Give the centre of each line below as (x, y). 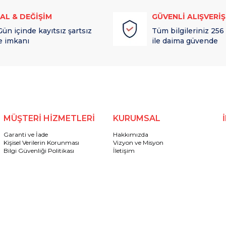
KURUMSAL (136, 118)
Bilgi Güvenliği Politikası (39, 151)
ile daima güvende (185, 41)
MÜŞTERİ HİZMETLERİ (49, 118)
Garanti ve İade (25, 134)
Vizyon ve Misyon (138, 143)
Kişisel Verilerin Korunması (41, 143)
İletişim (124, 151)
